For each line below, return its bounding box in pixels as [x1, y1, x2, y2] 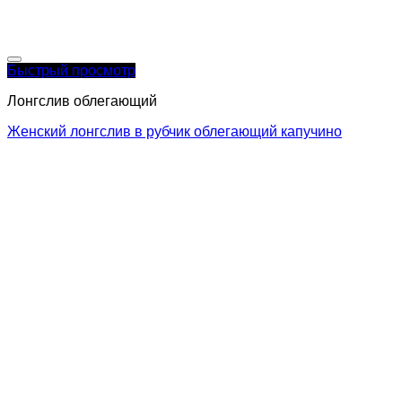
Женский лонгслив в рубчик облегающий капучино [7, 123, 342, 139]
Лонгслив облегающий [7, 92, 157, 109]
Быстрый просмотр [7, 62, 135, 78]
